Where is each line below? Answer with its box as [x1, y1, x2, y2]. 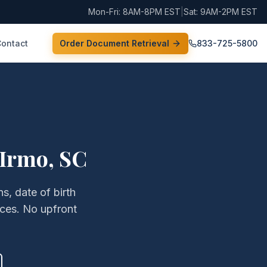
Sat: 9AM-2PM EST [184, 7, 257, 17]
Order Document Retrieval [60, 38, 169, 48]
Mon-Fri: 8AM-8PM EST [88, 7, 181, 17]
